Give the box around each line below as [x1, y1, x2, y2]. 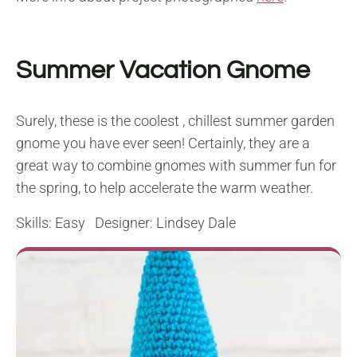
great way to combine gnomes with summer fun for [16, 157, 336, 175]
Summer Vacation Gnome [16, 57, 310, 84]
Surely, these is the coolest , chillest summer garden [16, 112, 335, 130]
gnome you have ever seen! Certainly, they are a [16, 135, 310, 152]
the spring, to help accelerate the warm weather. [16, 179, 313, 197]
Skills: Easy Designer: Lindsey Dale [16, 214, 236, 232]
